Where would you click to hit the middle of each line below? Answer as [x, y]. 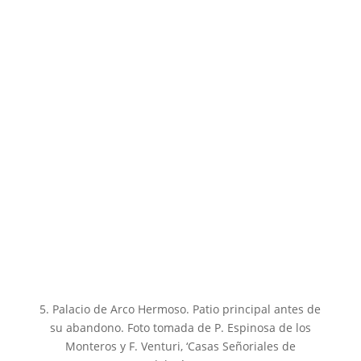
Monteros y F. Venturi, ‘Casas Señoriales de [180, 346]
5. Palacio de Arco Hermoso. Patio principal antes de [180, 309]
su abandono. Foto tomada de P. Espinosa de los [180, 327]
